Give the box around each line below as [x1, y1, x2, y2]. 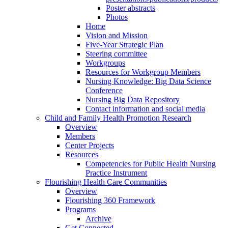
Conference [85, 86, 123, 95]
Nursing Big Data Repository [85, 95, 180, 104]
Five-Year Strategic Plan [85, 40, 163, 49]
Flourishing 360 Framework [65, 196, 155, 205]
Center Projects [65, 141, 114, 150]
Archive [85, 214, 111, 223]
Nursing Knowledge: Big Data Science [85, 77, 211, 86]
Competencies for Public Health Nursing [85, 159, 216, 168]
